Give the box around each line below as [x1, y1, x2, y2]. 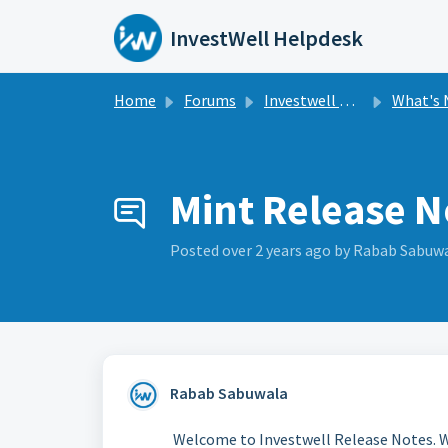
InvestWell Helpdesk [170, 24, 363, 52]
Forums [184, 90, 236, 110]
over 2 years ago [222, 240, 334, 260]
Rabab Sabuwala [170, 382, 288, 403]
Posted [170, 240, 222, 260]
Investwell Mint [264, 90, 339, 110]
